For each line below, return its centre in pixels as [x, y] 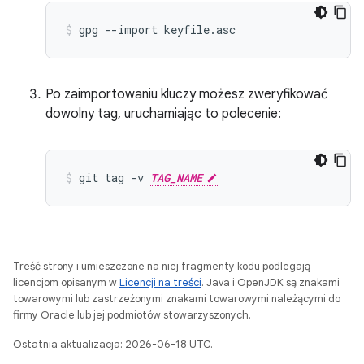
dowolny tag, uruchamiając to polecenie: [163, 114]
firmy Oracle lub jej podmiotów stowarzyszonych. [132, 315]
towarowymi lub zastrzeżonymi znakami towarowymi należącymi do [177, 299]
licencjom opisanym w [66, 282]
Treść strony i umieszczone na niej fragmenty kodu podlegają [162, 266]
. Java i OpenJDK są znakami [271, 282]
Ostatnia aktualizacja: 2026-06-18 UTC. [113, 344]
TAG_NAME [176, 178]
